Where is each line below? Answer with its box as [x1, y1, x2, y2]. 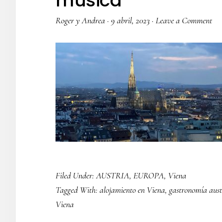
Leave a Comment [156, 15, 212, 26]
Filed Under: [55, 170, 96, 181]
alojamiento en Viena [100, 184, 165, 195]
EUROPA [133, 170, 164, 181]
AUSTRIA [96, 170, 129, 181]
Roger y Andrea [55, 15, 105, 26]
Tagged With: [55, 184, 100, 195]
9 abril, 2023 [111, 15, 150, 26]
